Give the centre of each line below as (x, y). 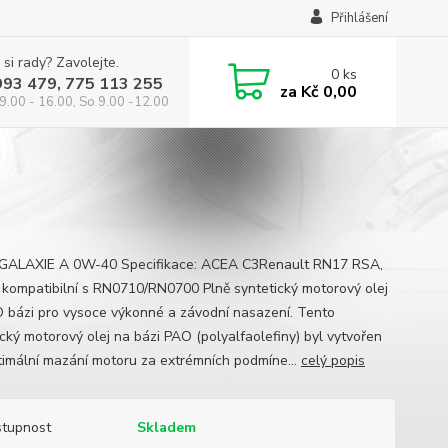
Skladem (166, 427)
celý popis (332, 360)
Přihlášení (359, 18)
